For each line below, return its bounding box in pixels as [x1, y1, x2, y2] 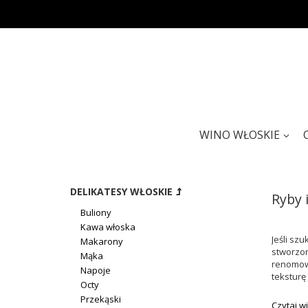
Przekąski [80, 292, 121, 305]
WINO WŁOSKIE [199, 127, 280, 142]
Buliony [80, 206, 111, 219]
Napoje [80, 263, 111, 276]
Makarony [80, 234, 123, 247]
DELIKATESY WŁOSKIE [70, 185, 173, 198]
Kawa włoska [80, 220, 135, 233]
